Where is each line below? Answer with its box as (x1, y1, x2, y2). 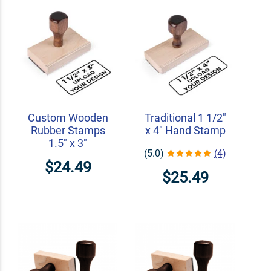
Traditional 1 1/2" (144, 111, 226, 124)
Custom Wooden (27, 111, 108, 124)
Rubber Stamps (30, 123, 105, 137)
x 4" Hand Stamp (145, 123, 226, 137)
